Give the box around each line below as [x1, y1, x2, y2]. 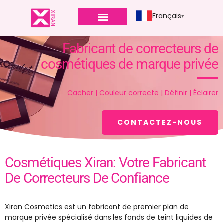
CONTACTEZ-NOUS [117, 117, 202, 128]
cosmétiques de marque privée [41, 56, 218, 73]
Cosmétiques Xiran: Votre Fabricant [5, 154, 206, 171]
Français [152, 10, 181, 21]
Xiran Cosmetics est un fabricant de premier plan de [5, 202, 189, 212]
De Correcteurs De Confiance [5, 170, 169, 187]
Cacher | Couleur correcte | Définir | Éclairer [67, 88, 218, 98]
